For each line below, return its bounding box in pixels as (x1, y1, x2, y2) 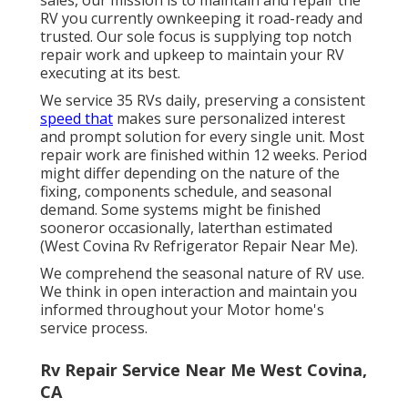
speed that (40, 108, 113, 129)
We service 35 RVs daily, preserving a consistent (40, 90, 365, 111)
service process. (40, 318, 148, 339)
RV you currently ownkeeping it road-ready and (40, 8, 362, 29)
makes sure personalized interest (113, 108, 345, 129)
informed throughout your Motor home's (40, 300, 324, 321)
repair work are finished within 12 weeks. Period (40, 145, 367, 166)
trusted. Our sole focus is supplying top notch (40, 26, 352, 47)
